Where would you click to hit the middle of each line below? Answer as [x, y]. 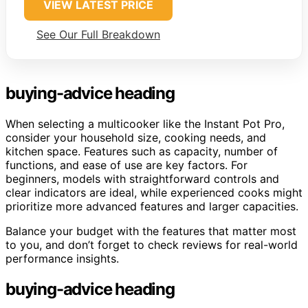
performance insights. [62, 259]
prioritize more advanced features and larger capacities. [152, 207]
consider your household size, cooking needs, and [136, 138]
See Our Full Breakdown [98, 35]
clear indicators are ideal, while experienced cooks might [154, 193]
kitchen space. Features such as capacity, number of [142, 152]
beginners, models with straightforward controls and [142, 179]
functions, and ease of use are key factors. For [126, 165]
